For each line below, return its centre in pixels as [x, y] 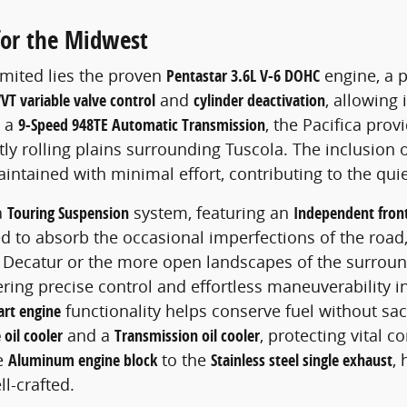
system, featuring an [211, 213]
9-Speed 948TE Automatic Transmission [142, 125]
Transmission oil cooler [187, 336]
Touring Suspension [68, 213]
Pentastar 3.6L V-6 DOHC [243, 76]
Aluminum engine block [83, 361]
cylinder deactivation [259, 101]
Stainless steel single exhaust [302, 361]
